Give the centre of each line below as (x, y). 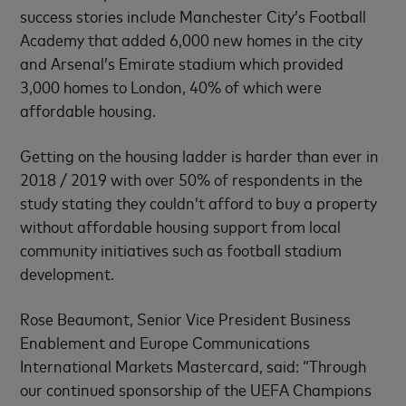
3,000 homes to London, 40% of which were (171, 86)
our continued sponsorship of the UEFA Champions (196, 389)
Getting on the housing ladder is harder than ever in (200, 155)
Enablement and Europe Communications (165, 342)
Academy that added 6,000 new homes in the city (192, 39)
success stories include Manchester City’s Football (193, 15)
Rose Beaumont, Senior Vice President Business (186, 318)
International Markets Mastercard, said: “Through (193, 365)
